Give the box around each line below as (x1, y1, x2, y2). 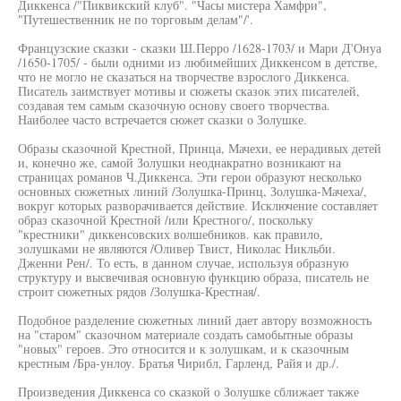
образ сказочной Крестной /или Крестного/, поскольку (18, 211, 313, 228)
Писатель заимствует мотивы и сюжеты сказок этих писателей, (18, 82, 360, 99)
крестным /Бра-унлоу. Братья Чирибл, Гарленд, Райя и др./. (18, 354, 339, 371)
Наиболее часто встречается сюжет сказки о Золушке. (18, 111, 307, 128)
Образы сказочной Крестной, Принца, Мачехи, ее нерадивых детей (18, 140, 381, 157)
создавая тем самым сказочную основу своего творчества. (18, 97, 330, 114)
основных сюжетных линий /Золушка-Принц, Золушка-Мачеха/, (18, 183, 367, 200)
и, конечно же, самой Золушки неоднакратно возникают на (18, 154, 341, 171)
